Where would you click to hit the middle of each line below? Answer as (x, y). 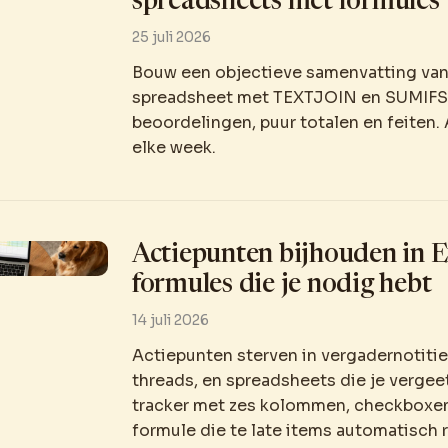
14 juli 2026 (170, 320)
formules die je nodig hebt (282, 286)
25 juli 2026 (171, 37)
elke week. (174, 148)
